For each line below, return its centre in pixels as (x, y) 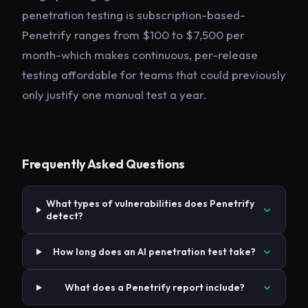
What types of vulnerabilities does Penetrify (150, 204)
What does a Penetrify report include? (154, 288)
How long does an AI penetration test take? (155, 252)
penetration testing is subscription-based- (134, 15)
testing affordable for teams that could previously (154, 75)
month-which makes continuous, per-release (140, 55)
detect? (64, 216)
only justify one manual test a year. (114, 95)
